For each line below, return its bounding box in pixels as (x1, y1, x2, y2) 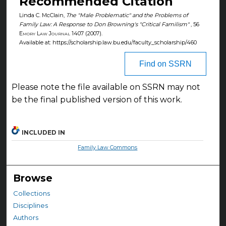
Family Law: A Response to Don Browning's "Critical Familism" (19, 20, 189, 28)
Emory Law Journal (19, 29, 72, 37)
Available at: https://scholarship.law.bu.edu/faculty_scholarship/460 (19, 38, 197, 46)
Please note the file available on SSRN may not (12, 82, 201, 92)
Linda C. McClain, (19, 11, 66, 19)
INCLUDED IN (22, 129, 66, 137)
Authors (13, 213, 39, 222)
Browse (13, 172, 53, 185)
